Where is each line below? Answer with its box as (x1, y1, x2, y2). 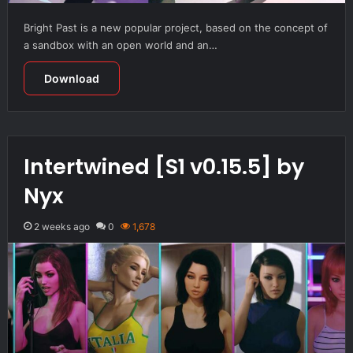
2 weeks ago (33, 220, 90, 232)
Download (43, 71, 99, 85)
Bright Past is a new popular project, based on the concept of (23, 20, 328, 34)
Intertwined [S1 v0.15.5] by (23, 151, 304, 181)
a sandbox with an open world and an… (23, 38, 217, 51)
